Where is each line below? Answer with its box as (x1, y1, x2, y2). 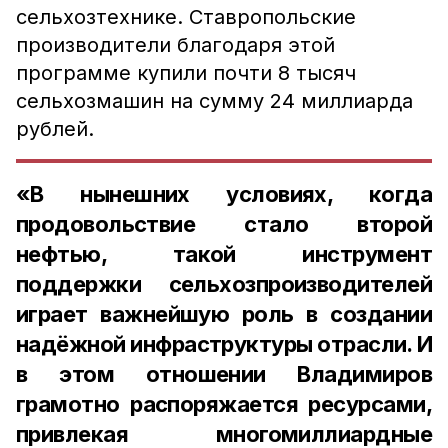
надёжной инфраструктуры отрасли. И (16, 331, 432, 357)
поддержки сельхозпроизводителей (16, 271, 432, 297)
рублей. (16, 117, 94, 141)
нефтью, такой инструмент (16, 241, 432, 267)
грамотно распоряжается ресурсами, (16, 391, 432, 417)
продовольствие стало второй (16, 211, 432, 237)
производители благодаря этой (16, 33, 335, 57)
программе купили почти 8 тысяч (16, 61, 356, 85)
